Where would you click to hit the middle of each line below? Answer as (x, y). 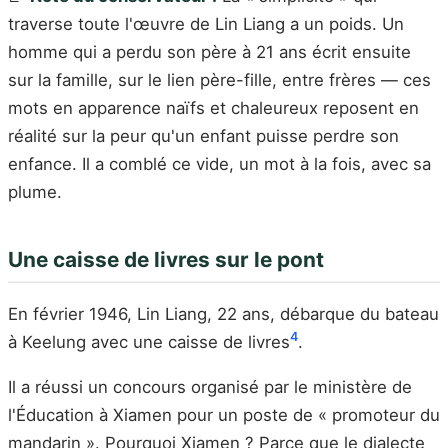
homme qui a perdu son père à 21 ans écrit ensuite (209, 52)
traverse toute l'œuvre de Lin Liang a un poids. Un (206, 24)
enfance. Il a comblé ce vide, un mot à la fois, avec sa (219, 164)
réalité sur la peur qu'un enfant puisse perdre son (203, 136)
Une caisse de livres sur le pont (166, 260)
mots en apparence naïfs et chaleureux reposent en (213, 108)
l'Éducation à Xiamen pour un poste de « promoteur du (224, 415)
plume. (35, 192)
